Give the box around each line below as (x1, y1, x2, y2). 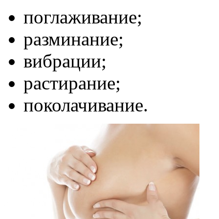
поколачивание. (23, 94, 148, 115)
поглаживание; (23, 6, 142, 27)
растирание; (23, 72, 121, 93)
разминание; (23, 28, 124, 49)
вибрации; (23, 50, 107, 71)
